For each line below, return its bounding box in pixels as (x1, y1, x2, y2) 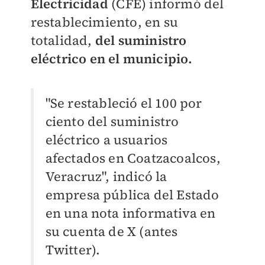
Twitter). (45, 241, 101, 258)
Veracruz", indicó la (45, 167, 167, 185)
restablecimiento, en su (30, 13, 179, 31)
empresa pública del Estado (45, 186, 219, 203)
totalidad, (30, 31, 95, 49)
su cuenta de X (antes (45, 222, 178, 240)
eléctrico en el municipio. (30, 50, 193, 67)
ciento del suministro (45, 112, 179, 130)
